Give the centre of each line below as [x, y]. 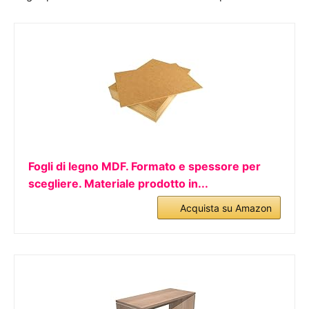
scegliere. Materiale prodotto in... [118, 183]
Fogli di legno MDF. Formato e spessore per [144, 166]
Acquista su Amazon [226, 208]
